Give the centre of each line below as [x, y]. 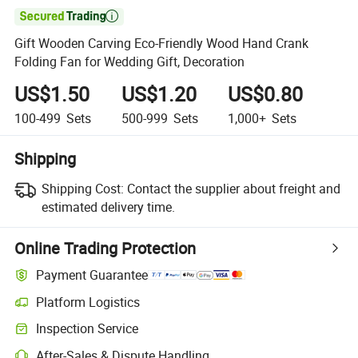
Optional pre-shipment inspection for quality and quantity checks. [175, 336]
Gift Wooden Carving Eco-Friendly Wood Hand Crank [162, 44]
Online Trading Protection [105, 248]
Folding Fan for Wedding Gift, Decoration [130, 62]
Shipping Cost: [82, 188]
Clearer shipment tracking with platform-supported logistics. [163, 309]
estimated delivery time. [108, 207]
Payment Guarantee [92, 275]
